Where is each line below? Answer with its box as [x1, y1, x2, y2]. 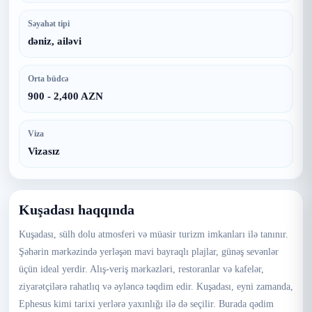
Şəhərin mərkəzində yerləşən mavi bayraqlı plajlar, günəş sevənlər [19, 247, 279, 257]
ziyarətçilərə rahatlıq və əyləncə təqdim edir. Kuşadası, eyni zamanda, [19, 281, 293, 292]
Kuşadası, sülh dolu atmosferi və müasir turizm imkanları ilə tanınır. [19, 229, 288, 240]
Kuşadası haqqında [19, 202, 134, 217]
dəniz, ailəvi [28, 36, 81, 47]
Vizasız [28, 146, 60, 157]
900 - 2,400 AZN [28, 91, 103, 102]
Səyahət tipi [28, 19, 70, 29]
